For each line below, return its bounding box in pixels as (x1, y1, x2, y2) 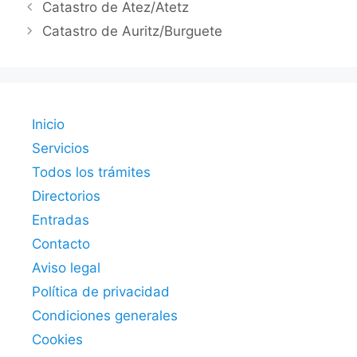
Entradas (32, 211, 89, 228)
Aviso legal (32, 259, 100, 276)
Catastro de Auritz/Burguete (42, 22, 223, 39)
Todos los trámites (32, 163, 151, 180)
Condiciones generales (32, 307, 178, 324)
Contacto (32, 235, 90, 252)
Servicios (32, 139, 89, 156)
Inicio (32, 116, 65, 132)
